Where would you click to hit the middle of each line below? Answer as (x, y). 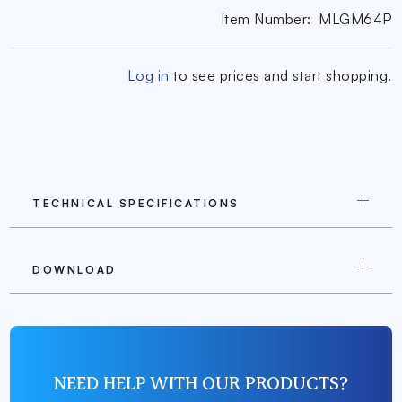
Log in (148, 76)
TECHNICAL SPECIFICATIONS (136, 203)
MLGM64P (355, 18)
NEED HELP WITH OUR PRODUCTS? (201, 382)
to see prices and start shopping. (280, 76)
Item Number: (266, 18)
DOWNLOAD (74, 269)
